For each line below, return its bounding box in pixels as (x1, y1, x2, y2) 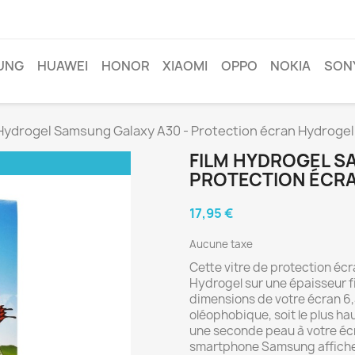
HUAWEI (36, 57, 88, 74)
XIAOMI (162, 57, 208, 74)
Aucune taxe (189, 237, 253, 251)
